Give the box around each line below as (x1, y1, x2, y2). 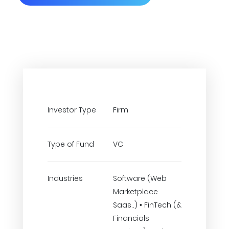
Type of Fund (48, 139, 94, 149)
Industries (48, 173, 83, 184)
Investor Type (48, 105, 96, 115)
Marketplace (113, 187, 158, 197)
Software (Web (113, 173, 167, 184)
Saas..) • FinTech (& (113, 200, 181, 210)
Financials (113, 213, 149, 223)
